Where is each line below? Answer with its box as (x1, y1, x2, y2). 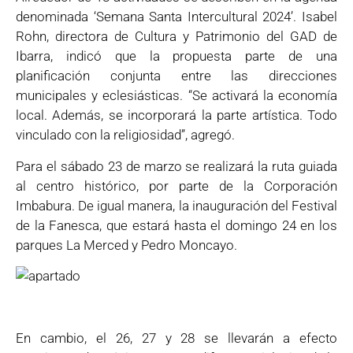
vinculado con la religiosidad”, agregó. (16, 127, 235, 143)
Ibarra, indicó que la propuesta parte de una (16, 48, 337, 65)
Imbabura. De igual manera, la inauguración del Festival (16, 197, 337, 214)
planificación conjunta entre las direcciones (16, 68, 337, 84)
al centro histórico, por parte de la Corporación (16, 177, 337, 194)
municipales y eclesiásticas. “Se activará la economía (16, 87, 337, 104)
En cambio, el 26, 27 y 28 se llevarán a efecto (16, 329, 337, 346)
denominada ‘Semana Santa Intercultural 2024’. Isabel (16, 9, 337, 25)
